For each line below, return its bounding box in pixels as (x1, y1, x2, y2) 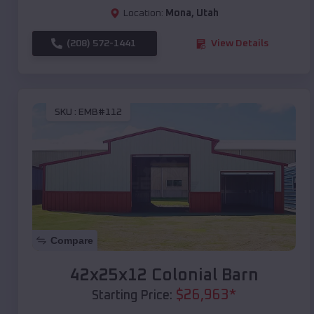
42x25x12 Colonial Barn (69, 267, 259, 285)
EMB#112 (78, 107, 122, 117)
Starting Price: (92, 289, 172, 303)
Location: (123, 8, 163, 19)
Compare (50, 235, 93, 247)
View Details (211, 39, 268, 49)
